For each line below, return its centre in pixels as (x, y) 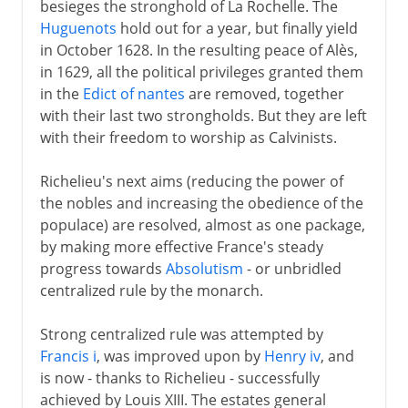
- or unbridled (292, 268)
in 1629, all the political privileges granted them (201, 71)
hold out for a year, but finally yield (237, 28)
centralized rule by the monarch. (151, 290)
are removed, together (264, 93)
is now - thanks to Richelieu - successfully (179, 377)
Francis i (68, 356)
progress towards (102, 268)
